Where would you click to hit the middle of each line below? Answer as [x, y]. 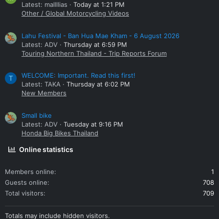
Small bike [37, 116]
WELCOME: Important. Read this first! [78, 76]
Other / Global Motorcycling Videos [75, 13]
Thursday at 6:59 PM [95, 44]
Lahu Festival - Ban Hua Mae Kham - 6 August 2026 [100, 35]
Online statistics [46, 150]
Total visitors [24, 193]
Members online [30, 172]
